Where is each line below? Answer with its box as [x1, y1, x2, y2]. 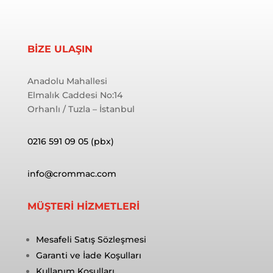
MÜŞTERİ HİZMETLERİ [27, 200, 140, 212]
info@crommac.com [27, 168, 116, 179]
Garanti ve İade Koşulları [35, 249, 141, 261]
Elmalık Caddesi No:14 [27, 89, 122, 101]
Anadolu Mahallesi [27, 75, 107, 87]
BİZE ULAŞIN [27, 43, 93, 55]
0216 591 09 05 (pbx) [27, 135, 114, 147]
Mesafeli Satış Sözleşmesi [35, 233, 146, 245]
